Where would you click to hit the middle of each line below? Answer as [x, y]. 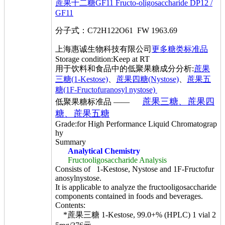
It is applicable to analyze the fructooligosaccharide [136, 187]
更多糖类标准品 [180, 49]
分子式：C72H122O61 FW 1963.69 [116, 30]
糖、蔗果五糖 [82, 114]
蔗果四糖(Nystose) [147, 79]
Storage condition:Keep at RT [102, 59]
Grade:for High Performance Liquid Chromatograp [136, 124]
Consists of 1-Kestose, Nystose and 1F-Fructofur [135, 169]
